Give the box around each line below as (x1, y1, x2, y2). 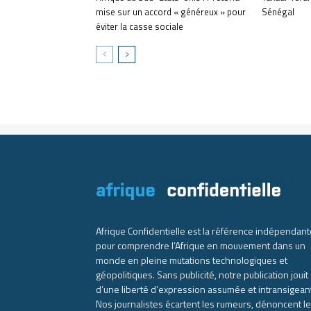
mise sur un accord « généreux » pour (96, 5, 246, 19)
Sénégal (262, 5, 294, 19)
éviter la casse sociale (96, 19, 183, 34)
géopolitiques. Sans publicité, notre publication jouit (96, 267, 308, 283)
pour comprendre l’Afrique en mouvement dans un (96, 238, 305, 253)
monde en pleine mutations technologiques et (96, 253, 287, 268)
